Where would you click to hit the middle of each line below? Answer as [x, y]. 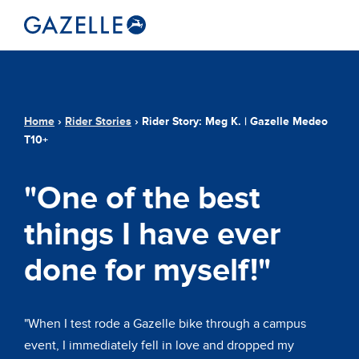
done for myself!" [147, 271]
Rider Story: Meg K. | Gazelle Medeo [235, 121]
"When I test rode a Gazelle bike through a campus [165, 324]
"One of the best [142, 199]
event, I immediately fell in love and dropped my [159, 345]
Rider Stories [98, 121]
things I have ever [152, 235]
